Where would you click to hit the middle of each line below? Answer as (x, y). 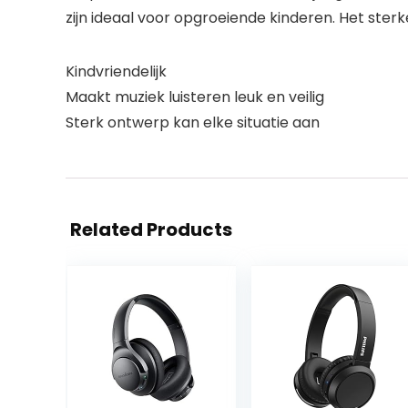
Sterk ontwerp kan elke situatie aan (193, 122)
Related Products (151, 229)
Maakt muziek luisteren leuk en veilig (195, 97)
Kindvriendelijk (116, 71)
